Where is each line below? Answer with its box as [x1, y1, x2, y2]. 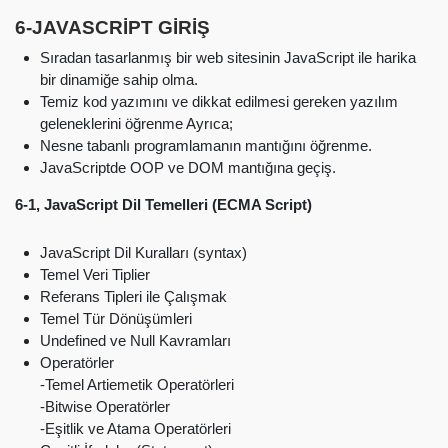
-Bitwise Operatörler [40, 397, 170, 415]
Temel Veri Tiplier [40, 265, 150, 283]
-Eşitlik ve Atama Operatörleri [40, 419, 231, 437]
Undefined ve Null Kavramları [40, 331, 231, 349]
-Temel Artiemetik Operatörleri [40, 375, 234, 393]
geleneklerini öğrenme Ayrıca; [40, 114, 233, 132]
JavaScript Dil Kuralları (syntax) [40, 243, 247, 261]
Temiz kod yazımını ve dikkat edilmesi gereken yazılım [40, 92, 398, 110]
